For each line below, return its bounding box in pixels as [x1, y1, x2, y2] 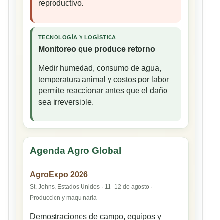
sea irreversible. [38, 98, 94, 107]
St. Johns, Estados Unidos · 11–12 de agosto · [30, 183, 153, 191]
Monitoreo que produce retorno [38, 45, 155, 54]
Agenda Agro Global [30, 145, 121, 156]
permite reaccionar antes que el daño [38, 86, 167, 95]
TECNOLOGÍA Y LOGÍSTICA [38, 34, 116, 41]
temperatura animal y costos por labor [38, 75, 169, 84]
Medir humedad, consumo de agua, [38, 64, 161, 73]
